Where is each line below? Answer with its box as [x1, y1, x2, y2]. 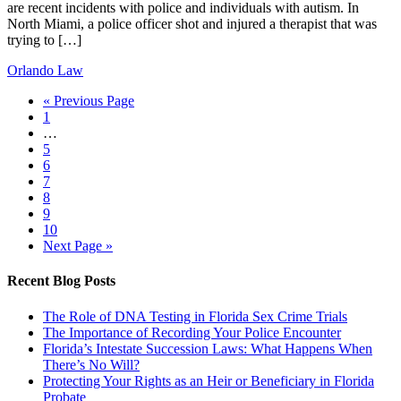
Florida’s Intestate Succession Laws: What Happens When [43, 340, 372, 356]
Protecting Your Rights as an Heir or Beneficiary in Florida [43, 372, 374, 388]
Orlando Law [7, 63, 83, 79]
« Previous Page [43, 93, 134, 109]
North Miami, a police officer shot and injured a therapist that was [7, 16, 377, 32]
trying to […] [7, 32, 81, 48]
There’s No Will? [43, 356, 140, 372]
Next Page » [43, 238, 113, 254]
